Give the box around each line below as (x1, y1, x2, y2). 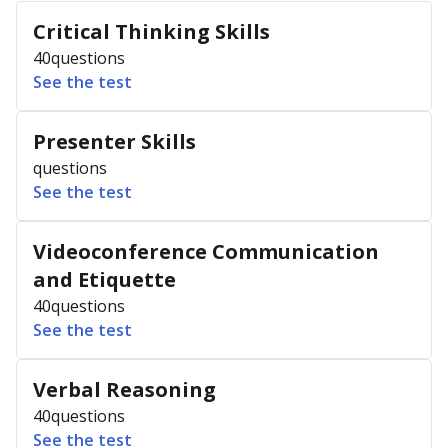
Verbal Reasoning (33, 376, 216, 403)
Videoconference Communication (33, 238, 379, 265)
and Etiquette (33, 266, 176, 293)
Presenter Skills (33, 128, 196, 155)
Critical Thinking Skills (33, 18, 270, 45)
